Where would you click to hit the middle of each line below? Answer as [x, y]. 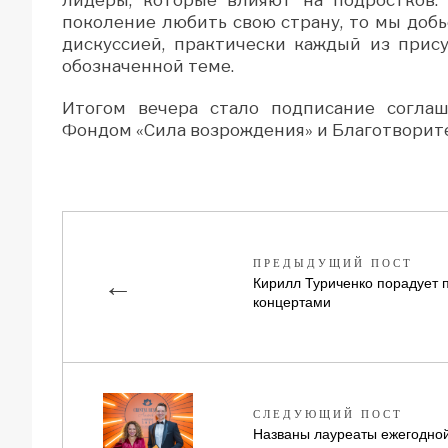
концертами [292, 301]
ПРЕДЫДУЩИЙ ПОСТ [333, 262]
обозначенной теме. [148, 65]
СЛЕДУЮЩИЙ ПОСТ [328, 413]
